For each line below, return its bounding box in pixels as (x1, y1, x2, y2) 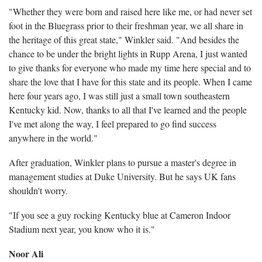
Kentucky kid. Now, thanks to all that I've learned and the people (9, 104, 247, 116)
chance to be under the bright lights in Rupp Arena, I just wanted (9, 47, 247, 60)
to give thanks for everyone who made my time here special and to (9, 61, 251, 74)
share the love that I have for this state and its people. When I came (9, 75, 252, 88)
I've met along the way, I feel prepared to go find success (9, 118, 216, 130)
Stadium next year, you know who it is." (9, 223, 155, 236)
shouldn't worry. (9, 184, 68, 197)
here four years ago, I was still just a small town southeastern (9, 89, 230, 102)
